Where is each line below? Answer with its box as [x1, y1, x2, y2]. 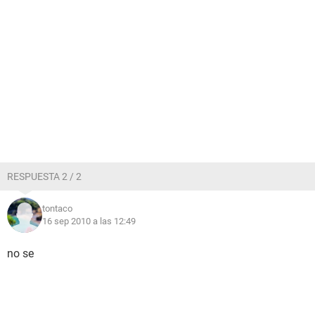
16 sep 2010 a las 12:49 [42, 216, 136, 226]
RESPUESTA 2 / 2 [7, 171, 82, 182]
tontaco [42, 203, 72, 214]
